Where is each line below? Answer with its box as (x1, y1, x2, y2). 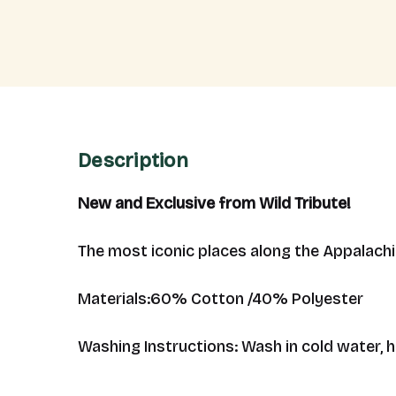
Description (78, 149, 188, 172)
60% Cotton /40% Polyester (150, 289, 363, 308)
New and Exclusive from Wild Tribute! (78, 194, 351, 213)
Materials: (78, 289, 150, 308)
